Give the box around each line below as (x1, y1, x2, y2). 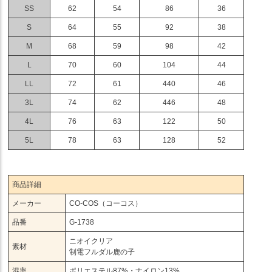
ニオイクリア (69, 236, 113, 245)
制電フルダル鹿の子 (69, 247, 135, 256)
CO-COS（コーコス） (69, 199, 142, 208)
